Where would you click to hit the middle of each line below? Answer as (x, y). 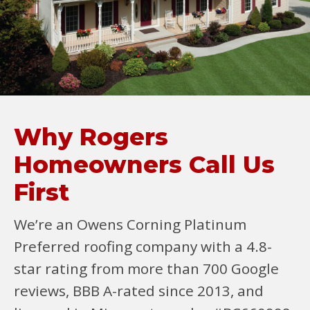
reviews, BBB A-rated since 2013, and (139, 291)
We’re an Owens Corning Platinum (130, 224)
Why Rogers (91, 137)
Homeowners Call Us (144, 165)
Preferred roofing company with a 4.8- (143, 246)
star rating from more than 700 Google (146, 268)
